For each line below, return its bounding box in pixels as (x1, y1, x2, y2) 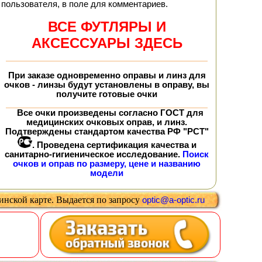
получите (56, 89, 99, 99)
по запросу (96, 195, 142, 205)
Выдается (56, 195, 96, 205)
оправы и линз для (120, 71, 206, 80)
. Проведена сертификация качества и (32, 140, 196, 150)
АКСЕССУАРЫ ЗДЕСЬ (31, 35, 182, 51)
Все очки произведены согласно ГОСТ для (10, 108, 204, 118)
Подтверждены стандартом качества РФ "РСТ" (5, 126, 209, 136)
